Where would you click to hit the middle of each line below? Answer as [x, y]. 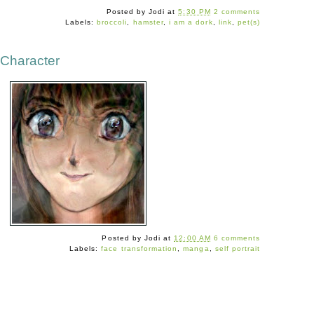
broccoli [112, 22]
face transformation [139, 249]
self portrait [238, 249]
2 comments [237, 12]
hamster [148, 22]
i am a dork [191, 22]
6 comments [237, 238]
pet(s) [249, 22]
